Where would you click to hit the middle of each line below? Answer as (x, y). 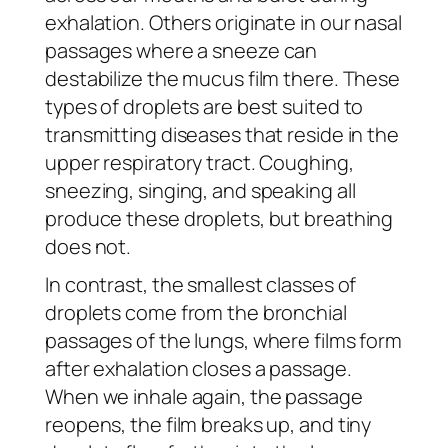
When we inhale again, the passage (204, 396)
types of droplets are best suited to (204, 106)
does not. (88, 246)
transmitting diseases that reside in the (222, 134)
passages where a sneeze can (181, 50)
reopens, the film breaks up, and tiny (208, 424)
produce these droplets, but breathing (219, 218)
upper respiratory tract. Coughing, (199, 162)
